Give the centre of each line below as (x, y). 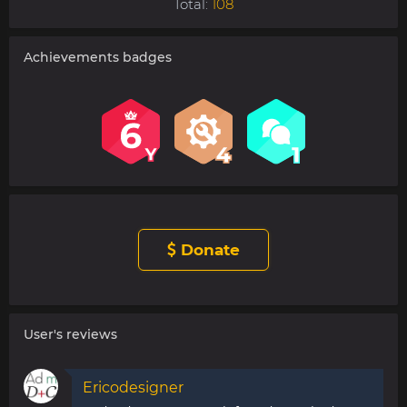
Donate (208, 250)
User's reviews (70, 335)
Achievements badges (98, 57)
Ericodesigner (133, 388)
